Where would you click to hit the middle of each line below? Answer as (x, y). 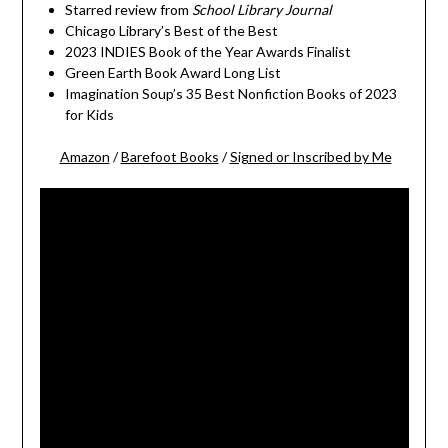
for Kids (89, 115)
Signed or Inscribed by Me (310, 157)
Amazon (84, 157)
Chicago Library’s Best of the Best (171, 31)
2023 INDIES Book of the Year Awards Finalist (207, 52)
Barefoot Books (169, 157)
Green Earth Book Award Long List (172, 73)
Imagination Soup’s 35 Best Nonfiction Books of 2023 (230, 94)
